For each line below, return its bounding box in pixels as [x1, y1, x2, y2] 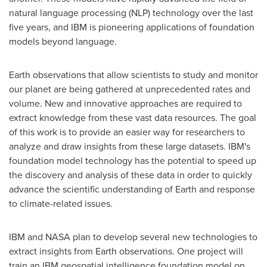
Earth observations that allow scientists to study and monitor [9, 68, 258, 82]
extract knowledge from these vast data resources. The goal [9, 111, 256, 125]
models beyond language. [9, 35, 117, 48]
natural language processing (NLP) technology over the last [9, 6, 253, 20]
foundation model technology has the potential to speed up [9, 154, 256, 167]
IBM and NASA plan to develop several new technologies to [9, 230, 257, 244]
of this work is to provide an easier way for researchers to [9, 125, 245, 139]
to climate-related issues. [9, 197, 115, 210]
